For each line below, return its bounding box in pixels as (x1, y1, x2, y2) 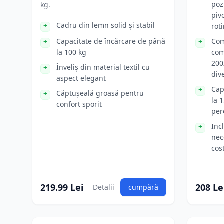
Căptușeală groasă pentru (56, 88, 144, 98)
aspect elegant (56, 73, 106, 83)
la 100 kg (56, 47, 86, 57)
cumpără (128, 182, 158, 192)
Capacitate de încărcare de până (56, 36, 165, 46)
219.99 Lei (40, 181, 83, 193)
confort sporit (56, 99, 102, 109)
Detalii (93, 182, 114, 192)
